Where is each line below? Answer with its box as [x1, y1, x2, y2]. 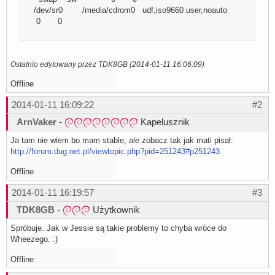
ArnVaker [17, 117, 56, 128]
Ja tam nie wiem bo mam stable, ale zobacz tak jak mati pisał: [10, 136, 233, 145]
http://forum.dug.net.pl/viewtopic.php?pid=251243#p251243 [10, 147, 220, 157]
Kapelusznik [138, 117, 190, 128]
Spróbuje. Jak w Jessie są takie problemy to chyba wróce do [10, 223, 227, 233]
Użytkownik [90, 204, 140, 215]
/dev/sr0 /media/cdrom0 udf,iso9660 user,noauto [34, 6, 235, 15]
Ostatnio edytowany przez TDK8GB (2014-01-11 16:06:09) [10, 60, 204, 69]
